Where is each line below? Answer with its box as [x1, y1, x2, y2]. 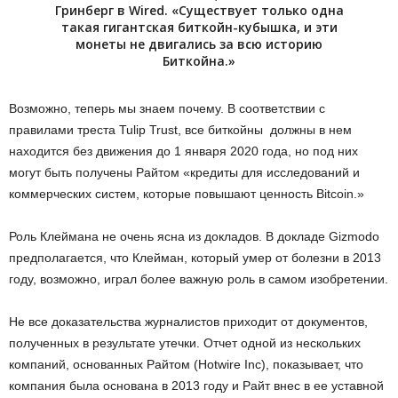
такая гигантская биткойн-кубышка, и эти [60, 19, 338, 36]
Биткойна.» [163, 52, 235, 69]
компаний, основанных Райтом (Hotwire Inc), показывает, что [9, 357, 363, 371]
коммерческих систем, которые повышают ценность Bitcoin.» [9, 187, 364, 201]
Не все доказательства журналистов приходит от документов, [9, 314, 368, 329]
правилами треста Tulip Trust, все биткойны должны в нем [9, 123, 352, 137]
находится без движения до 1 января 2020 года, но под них [9, 144, 358, 158]
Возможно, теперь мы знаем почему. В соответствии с [9, 101, 325, 115]
